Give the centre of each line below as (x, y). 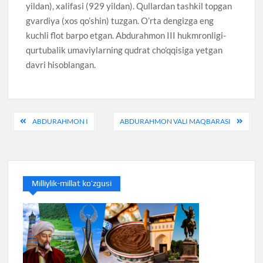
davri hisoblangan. (61, 64)
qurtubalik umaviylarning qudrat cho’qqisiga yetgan (124, 50)
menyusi (40, 141)
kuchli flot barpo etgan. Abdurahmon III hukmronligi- (126, 35)
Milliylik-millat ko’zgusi (72, 183)
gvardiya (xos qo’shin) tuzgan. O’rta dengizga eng (120, 20)
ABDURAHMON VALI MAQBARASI (175, 122)
